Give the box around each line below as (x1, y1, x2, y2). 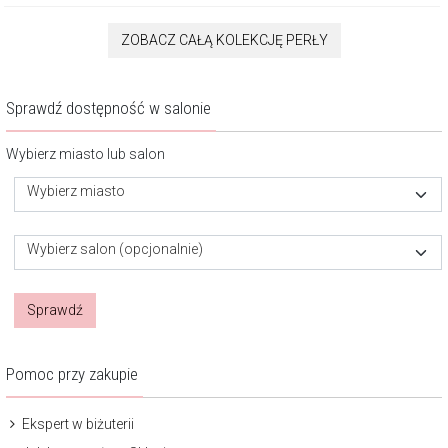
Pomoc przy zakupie (6, 364, 138, 385)
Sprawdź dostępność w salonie (6, 98, 211, 119)
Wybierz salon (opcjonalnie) (27, 241, 203, 258)
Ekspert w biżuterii (19, 416, 134, 433)
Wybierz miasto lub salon (6, 146, 165, 163)
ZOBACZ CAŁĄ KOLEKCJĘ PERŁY (120, 32, 328, 49)
